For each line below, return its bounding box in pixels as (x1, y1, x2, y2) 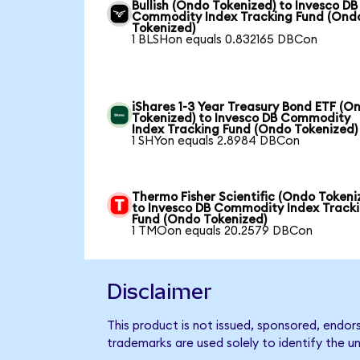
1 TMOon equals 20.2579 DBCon (132, 224, 313, 237)
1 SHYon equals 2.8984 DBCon (132, 134, 301, 147)
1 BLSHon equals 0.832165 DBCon (132, 33, 318, 46)
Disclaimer (106, 280, 212, 305)
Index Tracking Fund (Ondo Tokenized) (132, 123, 358, 136)
